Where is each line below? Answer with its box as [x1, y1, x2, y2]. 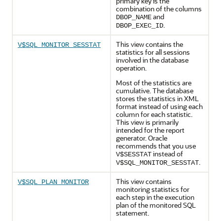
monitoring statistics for [116, 184, 189, 194]
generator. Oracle [116, 133, 167, 143]
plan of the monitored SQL [116, 200, 196, 210]
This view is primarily [116, 117, 179, 127]
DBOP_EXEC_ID [116, 21, 163, 30]
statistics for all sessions [116, 47, 190, 57]
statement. [116, 208, 149, 218]
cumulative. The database [116, 85, 193, 95]
